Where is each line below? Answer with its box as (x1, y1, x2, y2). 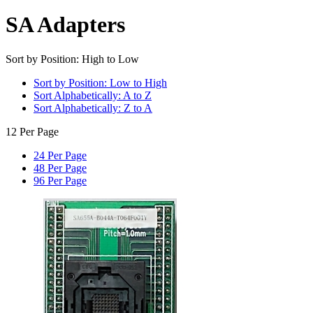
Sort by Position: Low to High (34, 76, 167, 89)
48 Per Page (34, 161, 87, 174)
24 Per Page (34, 149, 87, 161)
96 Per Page (34, 174, 87, 187)
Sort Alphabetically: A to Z (34, 89, 152, 101)
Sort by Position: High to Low (6, 52, 139, 65)
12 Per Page (6, 125, 59, 138)
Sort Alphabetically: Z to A (34, 101, 152, 114)
